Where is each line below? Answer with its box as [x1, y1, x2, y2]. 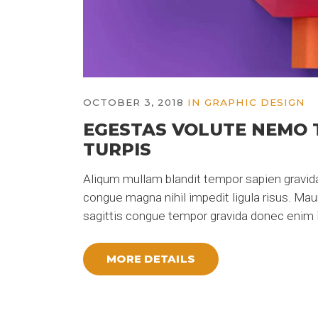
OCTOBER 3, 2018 [83, 97, 184, 109]
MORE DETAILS [106, 252, 196, 265]
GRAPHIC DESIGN [204, 97, 305, 109]
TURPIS [83, 139, 151, 160]
